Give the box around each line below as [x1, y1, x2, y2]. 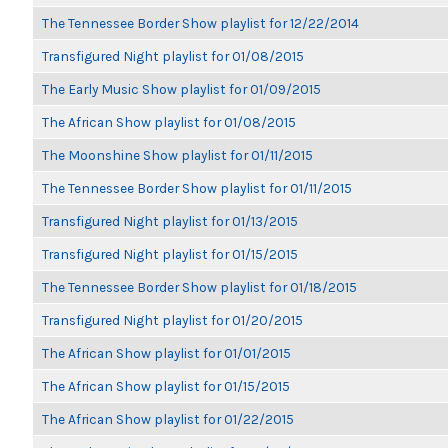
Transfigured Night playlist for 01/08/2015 [42, 48, 304, 64]
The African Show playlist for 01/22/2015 [42, 411, 294, 427]
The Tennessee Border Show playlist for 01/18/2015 [42, 279, 357, 295]
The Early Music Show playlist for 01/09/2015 [42, 81, 321, 97]
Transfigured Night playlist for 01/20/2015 [42, 312, 303, 328]
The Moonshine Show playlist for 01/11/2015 [42, 147, 313, 163]
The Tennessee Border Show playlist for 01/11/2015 [42, 180, 352, 196]
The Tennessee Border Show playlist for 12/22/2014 [42, 15, 359, 31]
